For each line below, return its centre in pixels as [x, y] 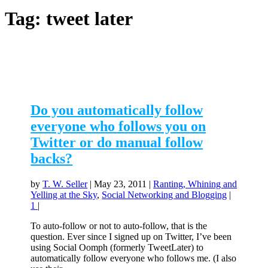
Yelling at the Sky [64, 195]
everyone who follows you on [118, 127]
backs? [52, 159]
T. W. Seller [65, 184]
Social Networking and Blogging [165, 195]
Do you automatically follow [117, 110]
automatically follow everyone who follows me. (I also [134, 258]
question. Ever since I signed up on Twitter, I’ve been [131, 237]
